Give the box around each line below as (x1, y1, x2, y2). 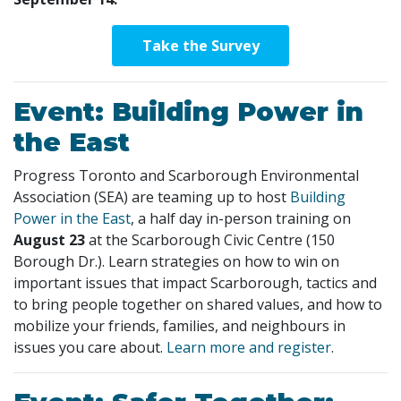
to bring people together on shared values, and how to (13, 294, 382, 314)
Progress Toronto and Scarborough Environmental (13, 165, 359, 185)
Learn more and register (166, 337, 331, 357)
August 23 (13, 229, 85, 250)
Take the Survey (141, 35, 260, 55)
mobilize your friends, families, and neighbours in (13, 315, 346, 336)
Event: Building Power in (13, 95, 363, 127)
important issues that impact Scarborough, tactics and (13, 272, 377, 293)
